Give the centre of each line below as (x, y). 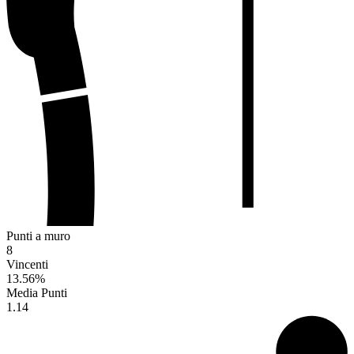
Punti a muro (38, 236)
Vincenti (27, 265)
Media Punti (37, 293)
